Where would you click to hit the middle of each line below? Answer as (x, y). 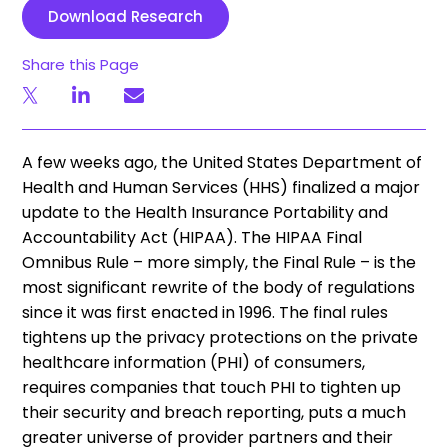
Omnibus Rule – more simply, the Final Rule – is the (219, 262)
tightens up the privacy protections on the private (220, 337)
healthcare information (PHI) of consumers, (194, 362)
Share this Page (81, 64)
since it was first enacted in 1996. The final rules (205, 312)
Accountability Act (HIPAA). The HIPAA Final (192, 237)
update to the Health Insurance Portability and (205, 212)
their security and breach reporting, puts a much (214, 412)
